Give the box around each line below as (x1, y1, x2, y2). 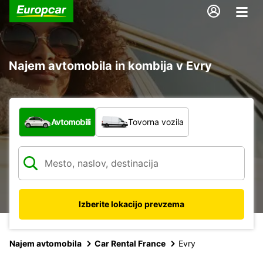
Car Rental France (95, 238, 166, 248)
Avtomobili (51, 116, 90, 127)
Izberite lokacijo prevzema (79, 198, 184, 209)
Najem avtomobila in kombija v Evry (9, 58, 212, 73)
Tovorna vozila (128, 116, 184, 127)
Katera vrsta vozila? (18, 107, 109, 119)
